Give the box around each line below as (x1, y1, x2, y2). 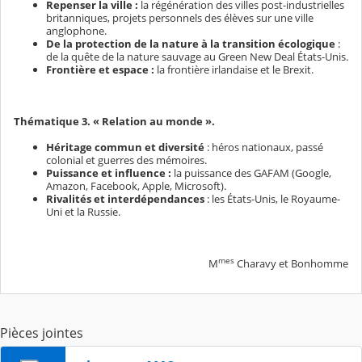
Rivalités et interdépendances (46, 191, 204, 206)
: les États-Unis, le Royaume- (204, 191, 340, 206)
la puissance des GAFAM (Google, (171, 165, 331, 180)
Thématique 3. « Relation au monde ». (14, 113, 215, 128)
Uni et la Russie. (46, 204, 120, 219)
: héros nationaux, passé (204, 139, 323, 154)
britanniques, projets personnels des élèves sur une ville (46, 10, 314, 25)
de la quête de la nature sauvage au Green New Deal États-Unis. (46, 48, 348, 64)
